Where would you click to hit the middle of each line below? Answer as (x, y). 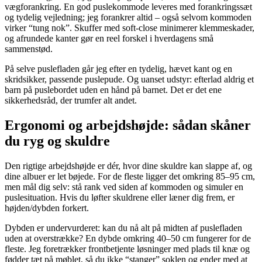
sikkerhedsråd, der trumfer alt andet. (71, 101)
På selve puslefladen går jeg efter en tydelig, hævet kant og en (118, 69)
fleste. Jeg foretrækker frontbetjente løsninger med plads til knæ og (127, 249)
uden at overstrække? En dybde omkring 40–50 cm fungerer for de (128, 238)
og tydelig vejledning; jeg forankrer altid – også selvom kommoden (128, 18)
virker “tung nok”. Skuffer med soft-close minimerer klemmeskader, (130, 28)
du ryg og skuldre (57, 141)
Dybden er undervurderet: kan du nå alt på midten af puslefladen (123, 227)
